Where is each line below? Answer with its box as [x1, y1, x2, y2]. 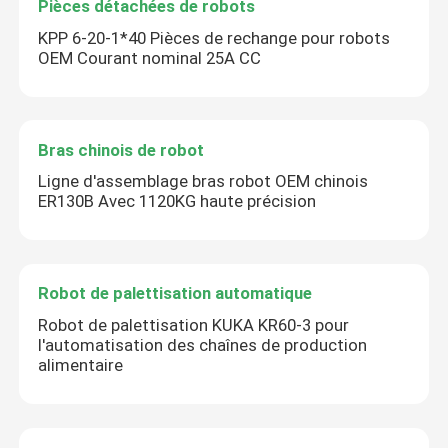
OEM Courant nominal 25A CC [38, 47, 262, 68]
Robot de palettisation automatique [38, 283, 313, 304]
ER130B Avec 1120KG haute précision [38, 191, 317, 212]
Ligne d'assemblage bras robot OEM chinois [38, 171, 369, 192]
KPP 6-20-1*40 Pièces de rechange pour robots [38, 27, 391, 48]
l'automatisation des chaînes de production [38, 335, 368, 356]
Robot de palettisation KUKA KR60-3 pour [38, 315, 350, 336]
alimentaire [38, 355, 124, 376]
